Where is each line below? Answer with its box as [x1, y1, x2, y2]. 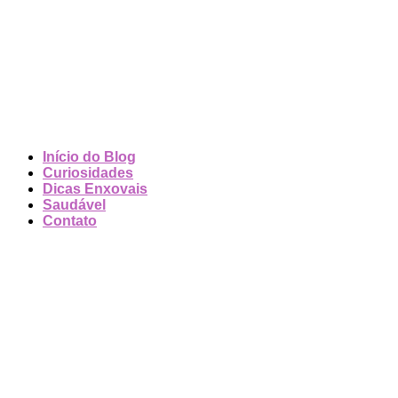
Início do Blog [43, 149, 136, 165]
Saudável [43, 197, 106, 213]
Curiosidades [43, 165, 133, 181]
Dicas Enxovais [43, 181, 147, 197]
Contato [43, 213, 97, 229]
